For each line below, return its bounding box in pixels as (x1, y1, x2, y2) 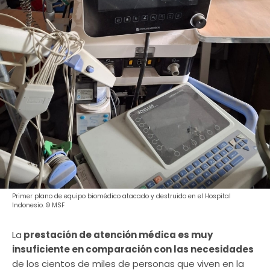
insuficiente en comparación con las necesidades (12, 242, 254, 256)
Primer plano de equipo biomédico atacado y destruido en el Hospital (12, 191, 231, 201)
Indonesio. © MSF (12, 200, 64, 210)
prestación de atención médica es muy (22, 228, 213, 241)
